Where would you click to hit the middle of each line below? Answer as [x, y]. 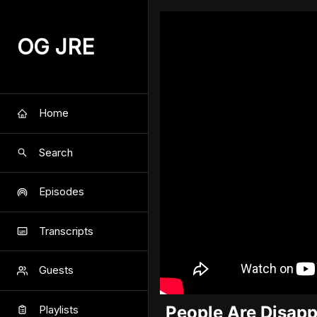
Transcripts [66, 231]
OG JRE [56, 47]
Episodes [62, 192]
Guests [56, 270]
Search [56, 152]
